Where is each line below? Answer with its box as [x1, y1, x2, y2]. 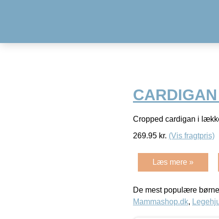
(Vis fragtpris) [169, 131, 215, 140]
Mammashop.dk [133, 197, 188, 206]
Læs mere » [153, 157, 194, 166]
